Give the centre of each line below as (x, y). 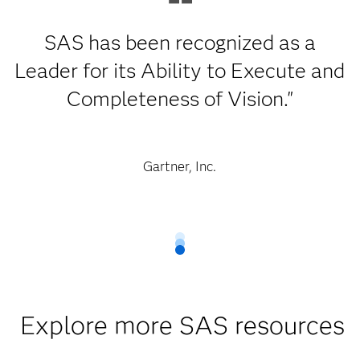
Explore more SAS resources (183, 325)
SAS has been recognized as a (180, 43)
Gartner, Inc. (180, 166)
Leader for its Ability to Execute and (180, 71)
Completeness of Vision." (180, 99)
